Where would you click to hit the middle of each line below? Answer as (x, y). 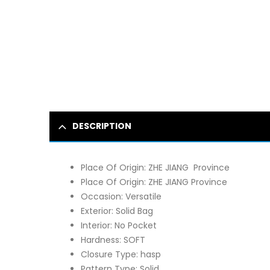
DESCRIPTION (102, 126)
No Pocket (136, 225)
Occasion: (103, 196)
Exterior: (98, 211)
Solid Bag (134, 211)
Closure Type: (111, 254)
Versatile (143, 196)
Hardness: (102, 240)
